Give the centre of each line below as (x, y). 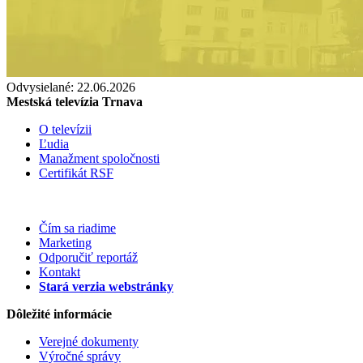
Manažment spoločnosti (99, 158)
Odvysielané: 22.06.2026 (71, 87)
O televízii (65, 129)
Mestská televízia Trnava (75, 101)
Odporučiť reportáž (88, 257)
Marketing (65, 242)
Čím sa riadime (77, 228)
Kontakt (60, 271)
